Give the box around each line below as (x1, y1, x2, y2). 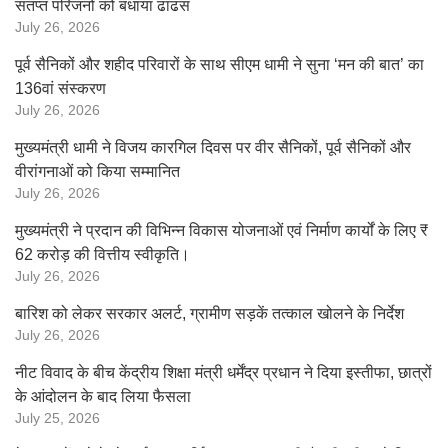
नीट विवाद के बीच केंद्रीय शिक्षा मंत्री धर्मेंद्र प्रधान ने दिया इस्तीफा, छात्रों (15, 364, 432, 381)
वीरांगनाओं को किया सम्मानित (15, 163, 180, 180)
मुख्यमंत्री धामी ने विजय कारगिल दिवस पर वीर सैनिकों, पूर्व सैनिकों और (15, 139, 411, 156)
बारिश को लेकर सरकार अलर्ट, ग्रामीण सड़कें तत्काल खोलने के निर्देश (15, 305, 404, 322)
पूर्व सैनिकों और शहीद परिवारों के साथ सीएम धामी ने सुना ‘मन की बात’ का (15, 56, 424, 73)
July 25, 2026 (15, 411, 100, 426)
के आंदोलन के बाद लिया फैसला (15, 388, 191, 405)
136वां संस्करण (15, 80, 106, 97)
